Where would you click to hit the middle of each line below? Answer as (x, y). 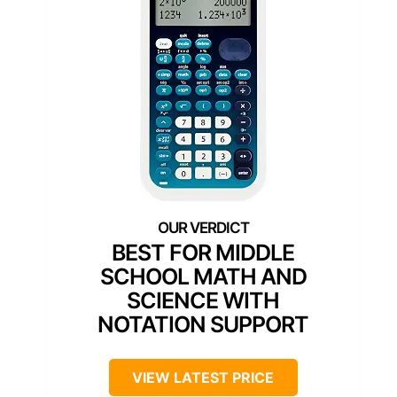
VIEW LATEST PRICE (203, 377)
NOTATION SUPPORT (203, 324)
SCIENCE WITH (203, 300)
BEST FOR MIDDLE (203, 252)
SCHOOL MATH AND (203, 276)
